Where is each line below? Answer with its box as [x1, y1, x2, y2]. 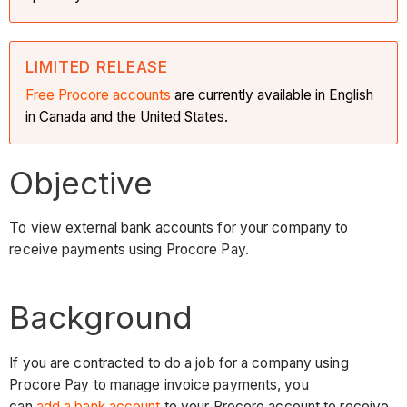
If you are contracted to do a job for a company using [9, 353, 349, 372]
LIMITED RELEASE [25, 57, 169, 76]
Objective [9, 163, 154, 202]
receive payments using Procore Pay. [9, 241, 249, 259]
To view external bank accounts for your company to [9, 219, 349, 237]
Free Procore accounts [25, 85, 172, 104]
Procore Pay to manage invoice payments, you [9, 375, 309, 393]
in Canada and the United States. [25, 107, 229, 125]
